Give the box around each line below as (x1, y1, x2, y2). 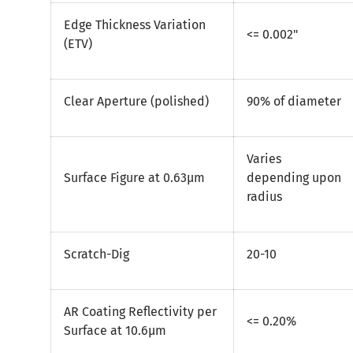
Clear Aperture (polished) (64, 94, 209, 110)
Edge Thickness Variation (64, 17, 206, 33)
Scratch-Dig (64, 247, 129, 262)
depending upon (247, 170, 341, 186)
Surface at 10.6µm (64, 323, 166, 339)
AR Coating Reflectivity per (64, 304, 217, 320)
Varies (247, 151, 281, 167)
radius (247, 189, 282, 205)
